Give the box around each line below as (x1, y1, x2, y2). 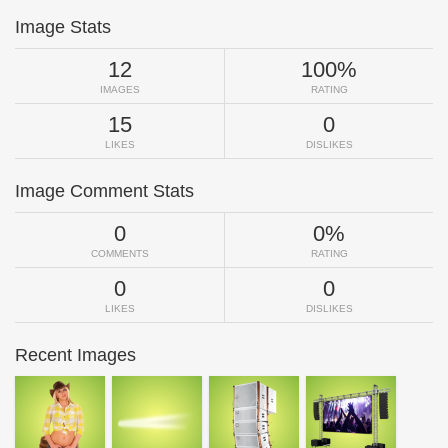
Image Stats (15, 17, 111, 37)
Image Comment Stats (15, 181, 194, 201)
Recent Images (15, 345, 136, 365)
